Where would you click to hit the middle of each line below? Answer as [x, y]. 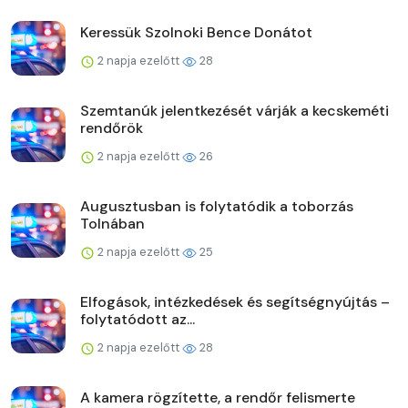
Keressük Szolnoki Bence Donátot [196, 32]
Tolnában [112, 223]
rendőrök [112, 127]
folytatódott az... [138, 319]
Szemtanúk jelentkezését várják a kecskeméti [235, 110]
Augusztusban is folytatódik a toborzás [217, 206]
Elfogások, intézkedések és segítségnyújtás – [235, 301]
